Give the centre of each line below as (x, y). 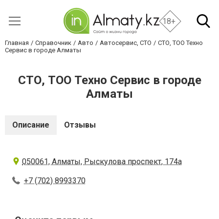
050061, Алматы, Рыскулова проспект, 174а (102, 162)
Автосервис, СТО (126, 43)
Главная (17, 43)
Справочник (53, 43)
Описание (31, 125)
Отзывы (80, 125)
